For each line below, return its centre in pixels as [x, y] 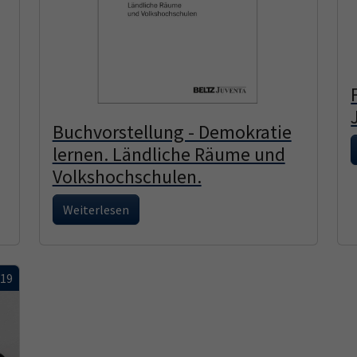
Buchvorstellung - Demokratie [172, 131]
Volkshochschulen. [127, 176]
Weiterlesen [96, 209]
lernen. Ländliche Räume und [169, 154]
